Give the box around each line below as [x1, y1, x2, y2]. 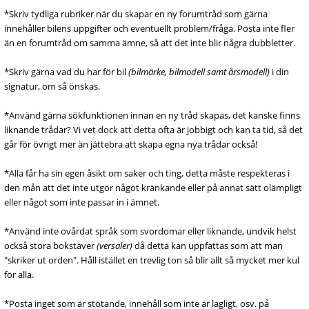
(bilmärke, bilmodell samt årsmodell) [128, 66, 270, 78]
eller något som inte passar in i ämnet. [4, 196, 159, 208]
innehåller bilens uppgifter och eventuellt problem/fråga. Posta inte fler [4, 22, 295, 34]
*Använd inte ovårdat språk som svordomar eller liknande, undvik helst [4, 225, 297, 237]
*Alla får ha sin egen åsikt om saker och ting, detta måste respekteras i [4, 167, 290, 179]
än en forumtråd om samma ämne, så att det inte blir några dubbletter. [4, 37, 295, 49]
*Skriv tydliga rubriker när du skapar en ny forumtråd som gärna [4, 8, 268, 20]
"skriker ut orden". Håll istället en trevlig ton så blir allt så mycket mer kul [4, 254, 299, 266]
